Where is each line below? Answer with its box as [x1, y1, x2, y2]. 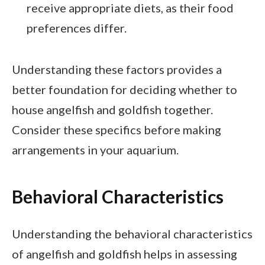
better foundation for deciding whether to [12, 82, 237, 96]
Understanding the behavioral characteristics [12, 226, 253, 241]
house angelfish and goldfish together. [12, 102, 213, 117]
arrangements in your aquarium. [12, 142, 179, 157]
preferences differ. [27, 21, 127, 35]
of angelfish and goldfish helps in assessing [12, 246, 237, 261]
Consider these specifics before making [12, 122, 221, 137]
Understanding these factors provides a [12, 62, 222, 76]
